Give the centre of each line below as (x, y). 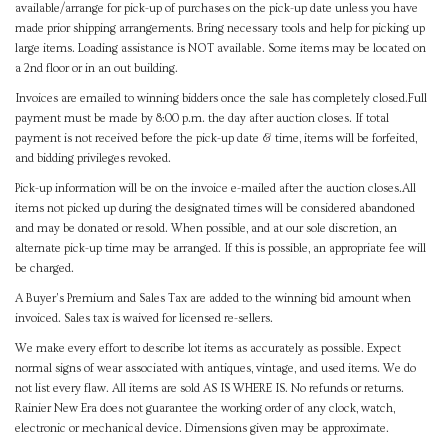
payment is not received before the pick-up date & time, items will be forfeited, (216, 139)
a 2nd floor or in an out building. (96, 69)
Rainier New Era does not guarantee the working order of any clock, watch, (205, 409)
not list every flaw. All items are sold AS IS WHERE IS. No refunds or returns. (209, 389)
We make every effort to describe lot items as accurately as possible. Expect (208, 349)
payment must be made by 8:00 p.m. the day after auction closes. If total (202, 119)
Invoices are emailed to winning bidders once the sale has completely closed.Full (221, 99)
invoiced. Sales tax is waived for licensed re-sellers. (144, 319)
